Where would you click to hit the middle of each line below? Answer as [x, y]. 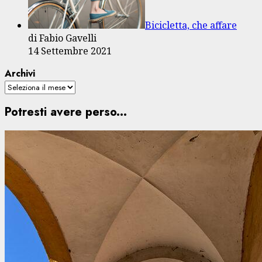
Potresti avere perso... [66, 112]
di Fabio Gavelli [62, 38]
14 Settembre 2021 [70, 51]
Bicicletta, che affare [191, 25]
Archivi [20, 73]
